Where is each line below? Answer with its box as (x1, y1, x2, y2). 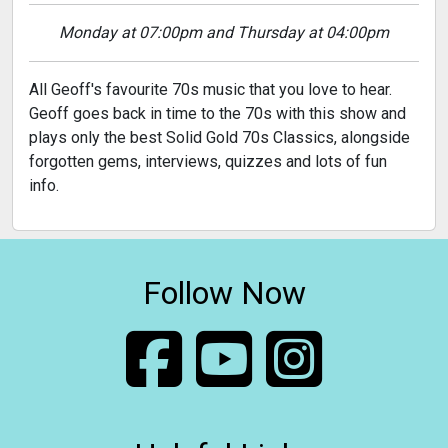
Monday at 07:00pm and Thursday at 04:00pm (206, 22, 389, 42)
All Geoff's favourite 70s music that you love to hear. (29, 79, 392, 99)
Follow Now (142, 273, 306, 312)
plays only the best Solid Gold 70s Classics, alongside (29, 127, 410, 147)
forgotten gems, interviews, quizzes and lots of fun (29, 151, 387, 171)
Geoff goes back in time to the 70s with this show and (29, 103, 406, 123)
